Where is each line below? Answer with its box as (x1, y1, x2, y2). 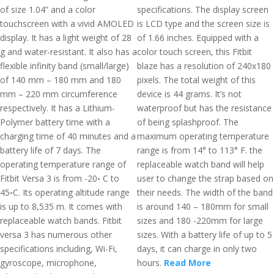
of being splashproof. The (137, 116, 239, 128)
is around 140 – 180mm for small (137, 201, 268, 212)
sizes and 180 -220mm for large (137, 215, 263, 226)
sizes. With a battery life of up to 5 (137, 229, 272, 240)
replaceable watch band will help (137, 158, 264, 170)
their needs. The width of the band (137, 187, 273, 198)
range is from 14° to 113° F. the (137, 144, 262, 156)
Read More (164, 257, 211, 268)
